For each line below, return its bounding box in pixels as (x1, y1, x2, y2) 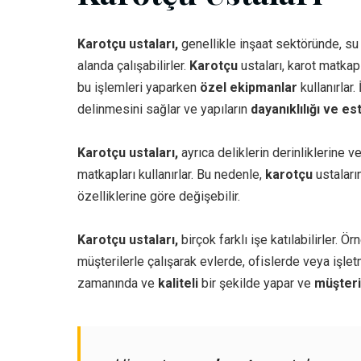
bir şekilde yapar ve (198, 276, 314, 291)
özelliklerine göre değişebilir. (77, 189, 240, 204)
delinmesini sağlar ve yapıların (77, 102, 251, 117)
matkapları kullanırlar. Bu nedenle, (77, 167, 265, 182)
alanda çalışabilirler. (77, 58, 189, 73)
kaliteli (158, 276, 198, 291)
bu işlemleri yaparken (77, 80, 200, 95)
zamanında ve (77, 276, 158, 291)
